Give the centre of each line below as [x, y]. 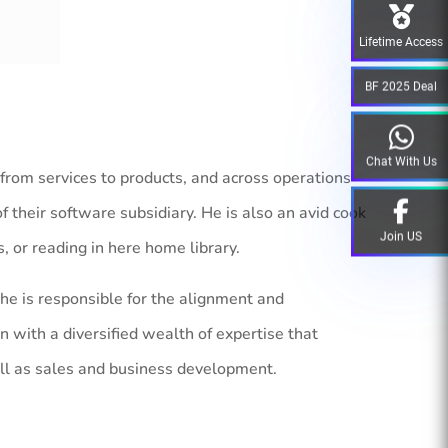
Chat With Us [401, 161]
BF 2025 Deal [401, 86]
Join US [401, 236]
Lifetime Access [401, 41]
